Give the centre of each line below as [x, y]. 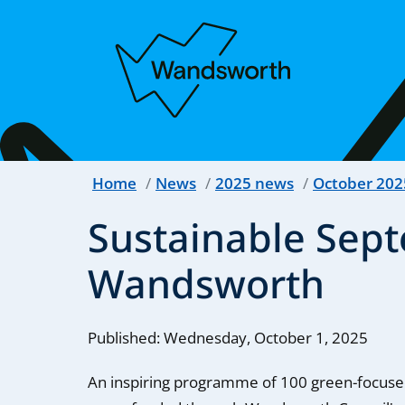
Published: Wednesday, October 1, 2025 [228, 337]
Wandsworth [207, 283]
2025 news [255, 183]
